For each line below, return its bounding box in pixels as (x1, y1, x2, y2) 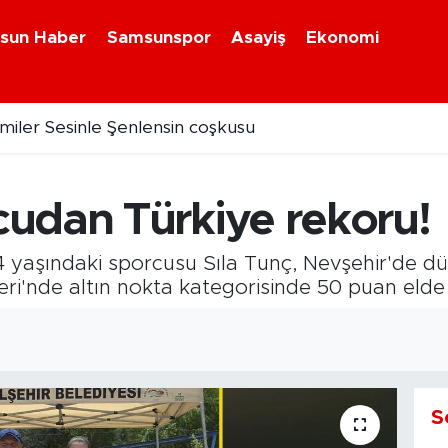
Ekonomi (306, 28, 380, 46)
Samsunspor (106, 28, 211, 46)
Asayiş (231, 28, 287, 46)
